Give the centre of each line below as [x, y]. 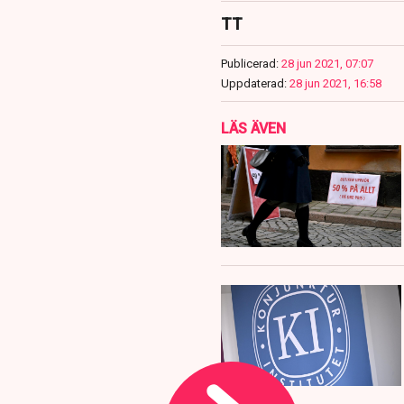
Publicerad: [249, 64]
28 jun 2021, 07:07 [327, 64]
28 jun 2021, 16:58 [335, 84]
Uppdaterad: [253, 84]
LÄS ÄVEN [253, 129]
